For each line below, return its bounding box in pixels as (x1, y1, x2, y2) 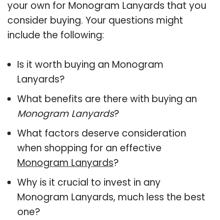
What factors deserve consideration (17, 126, 186, 140)
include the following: (7, 28, 104, 42)
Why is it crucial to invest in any (17, 175, 161, 189)
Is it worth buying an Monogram (17, 57, 164, 71)
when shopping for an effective (17, 141, 162, 155)
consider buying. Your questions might (7, 13, 183, 27)
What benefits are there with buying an (17, 92, 197, 106)
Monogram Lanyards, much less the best (17, 190, 205, 204)
